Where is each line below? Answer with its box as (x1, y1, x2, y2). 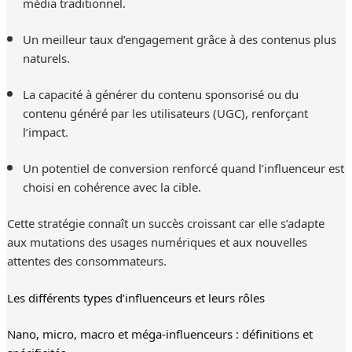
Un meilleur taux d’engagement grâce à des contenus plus (22, 27, 336, 49)
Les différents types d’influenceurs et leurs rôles (6, 286, 265, 307)
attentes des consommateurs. (6, 249, 167, 270)
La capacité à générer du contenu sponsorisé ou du (22, 82, 299, 104)
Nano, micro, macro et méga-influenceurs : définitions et (6, 322, 313, 343)
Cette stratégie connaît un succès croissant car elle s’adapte (6, 211, 324, 233)
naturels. (22, 46, 70, 68)
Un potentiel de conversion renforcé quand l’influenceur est (22, 156, 344, 178)
